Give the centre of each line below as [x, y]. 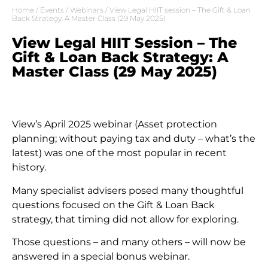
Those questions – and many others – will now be [129, 242]
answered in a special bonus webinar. [101, 257]
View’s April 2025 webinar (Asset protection [115, 124]
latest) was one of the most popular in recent [119, 153]
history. [29, 167]
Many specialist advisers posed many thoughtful [128, 190]
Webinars [87, 10]
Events [52, 10]
